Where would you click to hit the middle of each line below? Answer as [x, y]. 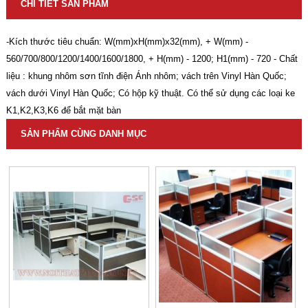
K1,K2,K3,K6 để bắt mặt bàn [63, 110]
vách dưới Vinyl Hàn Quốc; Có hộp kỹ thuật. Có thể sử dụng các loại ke [150, 93]
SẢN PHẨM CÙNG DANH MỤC [83, 133]
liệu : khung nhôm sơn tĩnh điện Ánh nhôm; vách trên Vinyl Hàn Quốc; [146, 76]
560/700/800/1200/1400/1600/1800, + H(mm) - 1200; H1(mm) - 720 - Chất [152, 58]
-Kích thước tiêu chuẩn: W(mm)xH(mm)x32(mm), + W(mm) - [127, 41]
